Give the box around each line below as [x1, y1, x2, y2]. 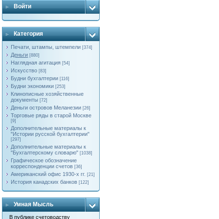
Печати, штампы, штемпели [11, 44, 81, 50]
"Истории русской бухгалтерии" [11, 131, 90, 137]
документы [11, 97, 39, 103]
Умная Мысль [14, 201, 54, 208]
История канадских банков [11, 179, 78, 185]
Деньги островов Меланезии [11, 105, 82, 110]
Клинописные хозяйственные [11, 91, 84, 97]
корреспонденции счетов [11, 163, 73, 169]
